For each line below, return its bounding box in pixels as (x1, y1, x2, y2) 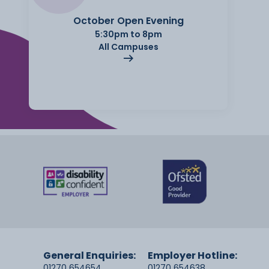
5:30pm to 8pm (94, 28, 162, 40)
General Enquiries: (43, 249, 136, 263)
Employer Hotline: (148, 249, 237, 263)
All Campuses (98, 41, 159, 53)
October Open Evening (73, 14, 184, 28)
